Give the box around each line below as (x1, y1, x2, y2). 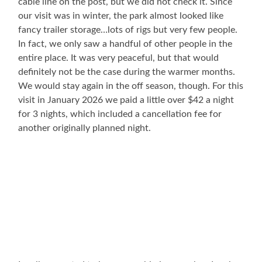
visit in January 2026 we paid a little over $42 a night (18, 95, 235, 105)
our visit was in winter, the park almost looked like (18, 11, 224, 21)
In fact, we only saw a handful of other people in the (18, 39, 233, 49)
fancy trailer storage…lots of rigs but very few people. (18, 25, 238, 35)
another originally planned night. (18, 123, 151, 133)
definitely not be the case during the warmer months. (18, 67, 236, 77)
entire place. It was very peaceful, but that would (18, 53, 219, 63)
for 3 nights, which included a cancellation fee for (18, 109, 222, 119)
